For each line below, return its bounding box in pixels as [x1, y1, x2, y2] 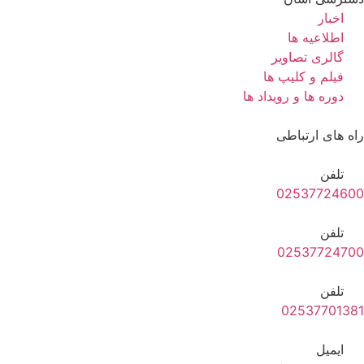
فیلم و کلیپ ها [263, 67, 344, 84]
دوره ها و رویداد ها [243, 87, 344, 104]
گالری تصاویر [271, 48, 344, 65]
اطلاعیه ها [288, 28, 344, 45]
